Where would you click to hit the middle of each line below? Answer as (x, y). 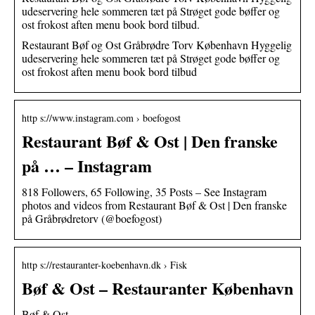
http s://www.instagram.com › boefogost (101, 117)
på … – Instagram (87, 165)
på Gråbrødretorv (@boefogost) (92, 218)
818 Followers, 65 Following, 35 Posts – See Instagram (144, 191)
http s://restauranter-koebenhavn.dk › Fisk (104, 264)
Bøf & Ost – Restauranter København (157, 288)
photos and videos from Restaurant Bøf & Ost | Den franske (154, 205)
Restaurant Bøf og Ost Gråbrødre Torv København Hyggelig (157, 44)
